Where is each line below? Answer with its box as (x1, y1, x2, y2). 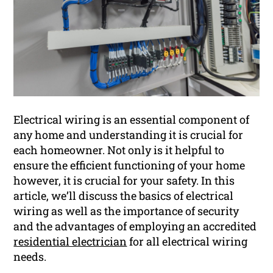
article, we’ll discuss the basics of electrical (13, 188, 234, 203)
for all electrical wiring (127, 233, 248, 249)
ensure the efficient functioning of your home (13, 157, 246, 172)
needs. (13, 249, 47, 264)
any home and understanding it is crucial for (13, 127, 244, 142)
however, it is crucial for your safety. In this (13, 172, 235, 188)
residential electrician (13, 233, 127, 249)
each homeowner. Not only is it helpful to (13, 142, 225, 157)
